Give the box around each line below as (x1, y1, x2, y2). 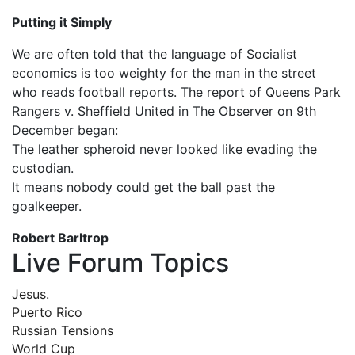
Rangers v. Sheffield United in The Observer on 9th (12, 102, 316, 119)
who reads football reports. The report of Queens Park (12, 83, 341, 100)
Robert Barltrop (12, 229, 109, 246)
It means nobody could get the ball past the (12, 178, 275, 195)
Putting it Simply (12, 13, 112, 30)
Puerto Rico (12, 303, 82, 320)
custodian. (12, 159, 74, 176)
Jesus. (12, 285, 49, 302)
